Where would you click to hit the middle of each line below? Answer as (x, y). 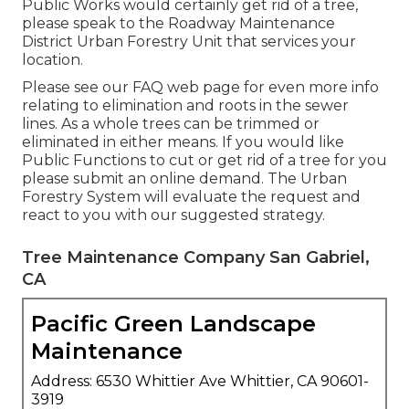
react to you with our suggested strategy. (173, 215)
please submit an (86, 178)
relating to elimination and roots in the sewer (185, 105)
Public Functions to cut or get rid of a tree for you (204, 160)
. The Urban (304, 178)
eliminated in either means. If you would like (183, 142)
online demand (205, 178)
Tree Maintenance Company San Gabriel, (196, 257)
